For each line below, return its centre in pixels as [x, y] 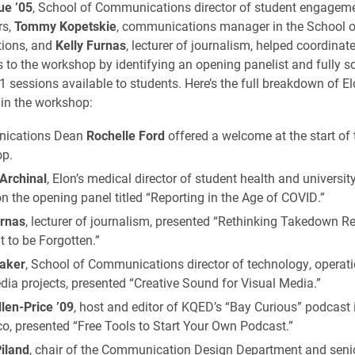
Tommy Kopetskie [65, 26]
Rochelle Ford [125, 135]
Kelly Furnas [90, 45]
